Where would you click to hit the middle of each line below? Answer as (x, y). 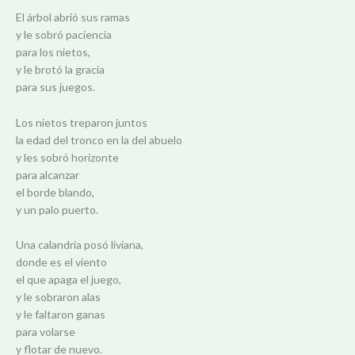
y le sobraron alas (58, 297)
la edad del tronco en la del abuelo (99, 139)
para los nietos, (53, 52)
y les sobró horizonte (67, 157)
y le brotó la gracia (60, 70)
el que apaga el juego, (69, 280)
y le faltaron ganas (61, 315)
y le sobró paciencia (64, 35)
